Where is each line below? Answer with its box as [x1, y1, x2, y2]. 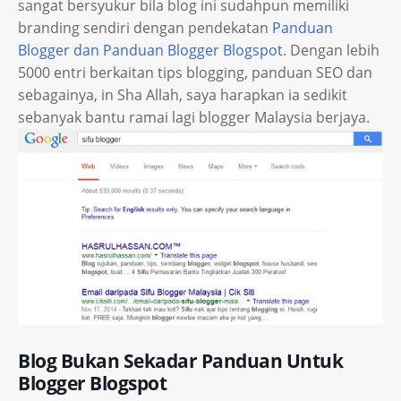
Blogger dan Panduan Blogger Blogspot [18, 39, 283, 60]
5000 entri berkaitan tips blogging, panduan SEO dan [18, 62, 372, 82]
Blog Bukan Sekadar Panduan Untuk [18, 348, 343, 374]
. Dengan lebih [283, 39, 380, 60]
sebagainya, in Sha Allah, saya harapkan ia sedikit [18, 84, 347, 105]
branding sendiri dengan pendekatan [18, 17, 272, 38]
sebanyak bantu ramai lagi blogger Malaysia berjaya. [18, 107, 370, 127]
